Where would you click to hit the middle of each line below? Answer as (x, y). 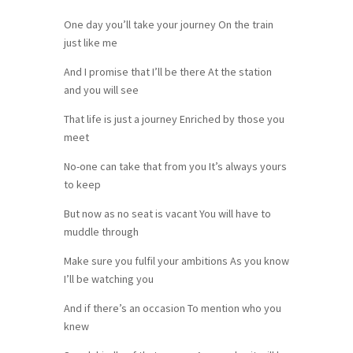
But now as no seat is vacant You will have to (167, 213)
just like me (90, 42)
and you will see (101, 89)
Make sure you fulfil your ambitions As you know (176, 260)
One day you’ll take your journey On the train (168, 24)
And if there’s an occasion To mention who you (172, 308)
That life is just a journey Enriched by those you (174, 119)
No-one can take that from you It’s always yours (175, 166)
